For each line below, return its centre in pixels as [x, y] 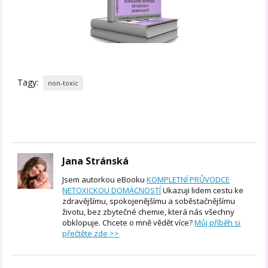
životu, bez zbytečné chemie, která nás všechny [149, 212]
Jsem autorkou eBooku [105, 180]
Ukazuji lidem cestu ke [202, 191]
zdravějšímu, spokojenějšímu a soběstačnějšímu [149, 201]
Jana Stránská [96, 161]
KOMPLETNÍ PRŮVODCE [188, 180]
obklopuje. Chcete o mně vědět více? [129, 223]
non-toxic [63, 83]
